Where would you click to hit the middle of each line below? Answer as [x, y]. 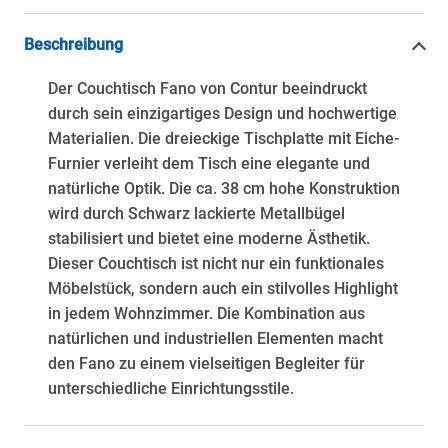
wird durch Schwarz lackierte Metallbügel [196, 213]
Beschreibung [73, 45]
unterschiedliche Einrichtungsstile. [171, 388]
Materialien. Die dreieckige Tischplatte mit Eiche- [223, 138]
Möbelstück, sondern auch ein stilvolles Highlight [223, 288]
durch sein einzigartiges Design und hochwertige [222, 113]
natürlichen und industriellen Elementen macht [215, 338]
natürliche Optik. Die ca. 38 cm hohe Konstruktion [224, 188]
